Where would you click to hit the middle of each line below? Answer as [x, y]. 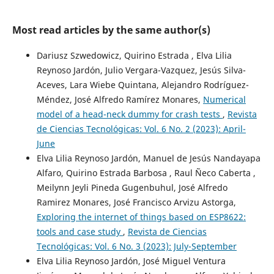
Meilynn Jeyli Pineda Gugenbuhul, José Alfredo [132, 188]
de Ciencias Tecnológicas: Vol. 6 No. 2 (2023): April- [141, 129]
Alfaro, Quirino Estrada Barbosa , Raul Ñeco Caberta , [146, 173]
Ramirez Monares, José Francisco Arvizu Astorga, [136, 202]
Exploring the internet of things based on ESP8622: [141, 217]
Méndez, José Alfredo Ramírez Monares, [120, 100]
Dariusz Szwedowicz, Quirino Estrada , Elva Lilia [134, 56]
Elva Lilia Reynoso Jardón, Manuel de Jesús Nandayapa [148, 158]
